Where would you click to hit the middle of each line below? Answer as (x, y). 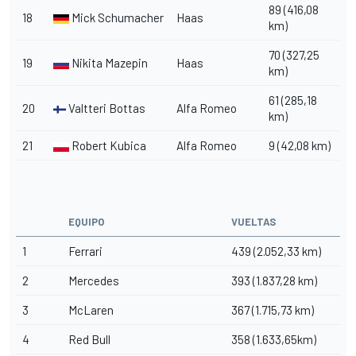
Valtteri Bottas (106, 108)
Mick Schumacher (116, 17)
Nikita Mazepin (108, 62)
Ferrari (85, 251)
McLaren (91, 310)
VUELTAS (253, 221)
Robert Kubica (108, 145)
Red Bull (89, 339)
